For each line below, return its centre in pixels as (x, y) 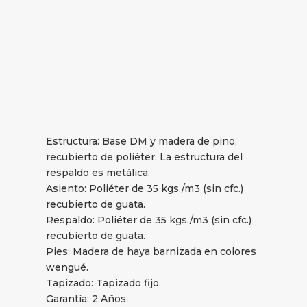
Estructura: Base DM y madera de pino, (142, 141)
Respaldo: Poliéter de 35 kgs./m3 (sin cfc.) (149, 220)
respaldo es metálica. (98, 172)
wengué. (67, 267)
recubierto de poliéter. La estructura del (145, 157)
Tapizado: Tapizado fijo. (104, 283)
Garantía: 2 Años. (87, 298)
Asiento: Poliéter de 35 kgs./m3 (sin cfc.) (145, 188)
